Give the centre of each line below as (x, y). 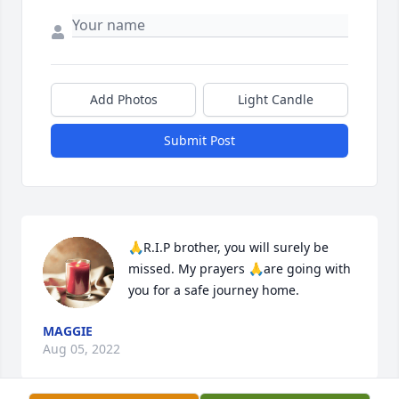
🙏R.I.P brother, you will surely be (228, 248)
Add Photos (123, 100)
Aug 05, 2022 (81, 349)
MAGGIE (68, 331)
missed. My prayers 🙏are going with (240, 269)
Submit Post (199, 141)
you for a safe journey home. (214, 290)
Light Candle (276, 100)
